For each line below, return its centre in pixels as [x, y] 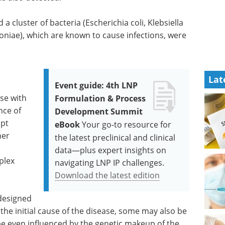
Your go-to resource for [127, 124]
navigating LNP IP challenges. [110, 162]
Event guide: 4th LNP [96, 85]
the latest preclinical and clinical [115, 137]
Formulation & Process [100, 98]
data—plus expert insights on [111, 150]
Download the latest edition [107, 175]
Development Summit [99, 111]
